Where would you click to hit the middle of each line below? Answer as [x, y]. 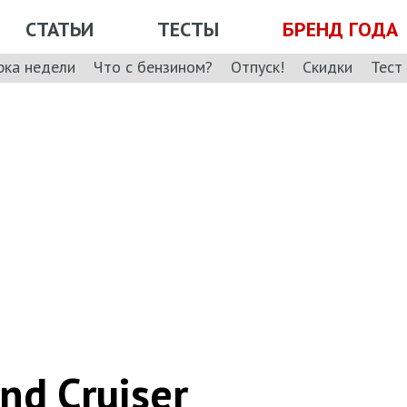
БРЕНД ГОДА [340, 29]
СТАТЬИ [60, 29]
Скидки [328, 66]
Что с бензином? [153, 66]
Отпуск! [258, 66]
